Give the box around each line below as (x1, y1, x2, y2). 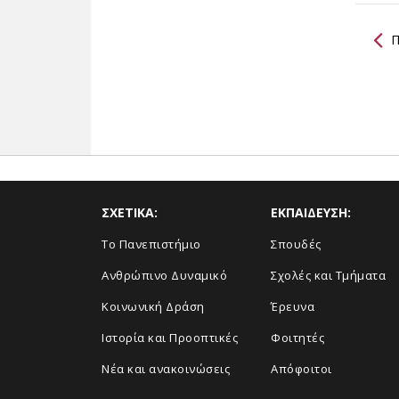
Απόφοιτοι (271, 361, 332, 377)
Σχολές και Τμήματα (271, 267, 386, 283)
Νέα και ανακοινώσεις (102, 361, 230, 377)
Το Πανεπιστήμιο (102, 236, 201, 252)
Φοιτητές (271, 330, 324, 346)
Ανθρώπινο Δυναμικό (102, 267, 227, 283)
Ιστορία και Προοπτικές (102, 330, 238, 346)
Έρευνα (271, 298, 314, 314)
